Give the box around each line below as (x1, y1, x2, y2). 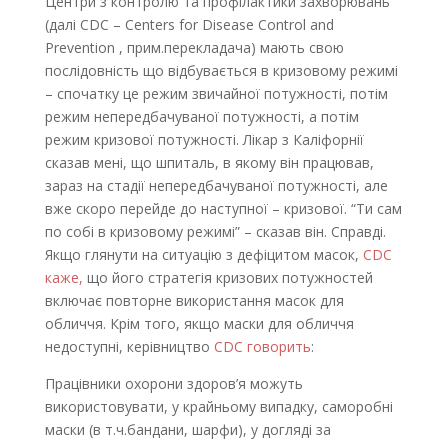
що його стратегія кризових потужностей (82, 268, 373, 287)
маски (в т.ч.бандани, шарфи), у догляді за (44, 420, 331, 439)
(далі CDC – (44, 15, 125, 34)
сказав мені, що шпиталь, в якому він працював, (44, 153, 374, 172)
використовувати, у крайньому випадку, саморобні (44, 397, 393, 416)
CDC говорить (213, 337, 311, 356)
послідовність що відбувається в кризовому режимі (44, 61, 398, 80)
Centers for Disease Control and (124, 15, 334, 34)
